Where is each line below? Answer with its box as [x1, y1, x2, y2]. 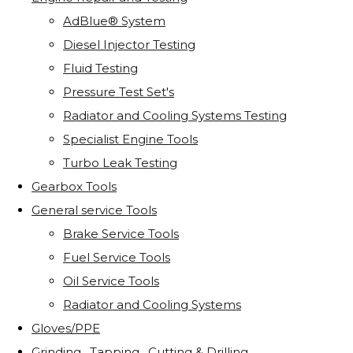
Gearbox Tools [32, 179, 117, 195]
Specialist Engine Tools [63, 132, 198, 147]
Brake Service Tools [63, 226, 179, 242]
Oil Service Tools [63, 273, 159, 289]
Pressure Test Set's [63, 84, 174, 100]
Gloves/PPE [32, 321, 100, 336]
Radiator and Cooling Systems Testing [63, 108, 287, 124]
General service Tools [32, 203, 157, 218]
